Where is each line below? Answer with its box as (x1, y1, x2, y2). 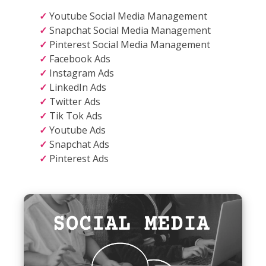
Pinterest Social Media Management (49, 37, 210, 51)
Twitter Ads (49, 94, 100, 108)
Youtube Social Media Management (49, 9, 207, 23)
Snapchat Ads (49, 137, 109, 151)
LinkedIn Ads (49, 80, 106, 94)
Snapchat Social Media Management (49, 23, 211, 37)
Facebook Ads (49, 52, 110, 65)
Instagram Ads (49, 66, 114, 80)
